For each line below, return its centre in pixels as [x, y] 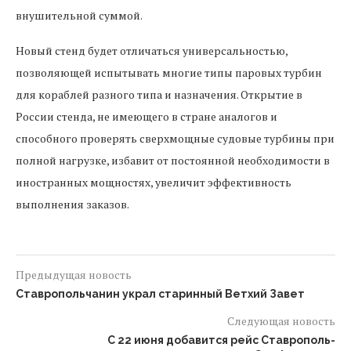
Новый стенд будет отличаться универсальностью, [152, 51]
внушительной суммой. [79, 15]
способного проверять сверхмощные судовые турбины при [175, 138]
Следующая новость [281, 321]
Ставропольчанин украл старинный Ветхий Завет [160, 294]
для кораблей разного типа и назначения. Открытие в [159, 94]
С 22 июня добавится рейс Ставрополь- [221, 340]
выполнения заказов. [72, 204]
